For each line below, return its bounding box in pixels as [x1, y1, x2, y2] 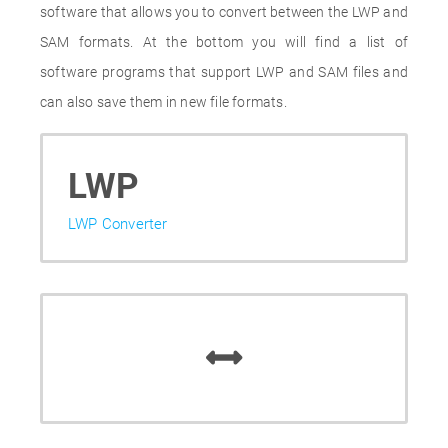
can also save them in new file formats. [40, 94, 287, 110]
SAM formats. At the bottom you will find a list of [40, 34, 408, 50]
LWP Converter [68, 215, 168, 233]
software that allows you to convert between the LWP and [40, 4, 409, 20]
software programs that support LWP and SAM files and [40, 64, 408, 80]
